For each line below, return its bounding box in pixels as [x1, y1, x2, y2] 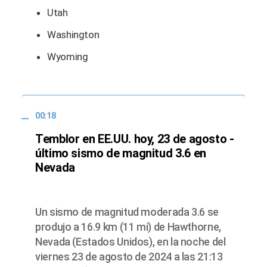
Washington [47, 29, 100, 41]
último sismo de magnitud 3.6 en [35, 145, 206, 160]
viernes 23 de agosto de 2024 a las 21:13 [35, 250, 223, 263]
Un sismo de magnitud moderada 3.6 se [35, 205, 219, 218]
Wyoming [47, 51, 88, 63]
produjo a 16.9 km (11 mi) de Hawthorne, [35, 220, 221, 233]
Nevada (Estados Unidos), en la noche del [35, 235, 226, 248]
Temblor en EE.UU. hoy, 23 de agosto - [35, 131, 234, 146]
